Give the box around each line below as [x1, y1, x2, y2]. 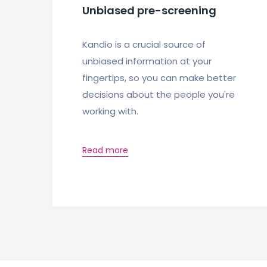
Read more [82, 144, 128, 156]
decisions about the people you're [82, 88, 235, 101]
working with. [82, 104, 138, 117]
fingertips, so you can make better [82, 71, 236, 84]
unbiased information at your [82, 54, 212, 67]
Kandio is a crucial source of [82, 38, 206, 51]
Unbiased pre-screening [82, 2, 216, 18]
